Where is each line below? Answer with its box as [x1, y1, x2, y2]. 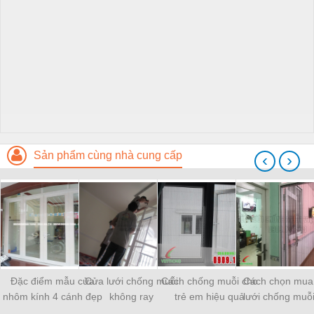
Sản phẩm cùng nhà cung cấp [34, 149, 182, 162]
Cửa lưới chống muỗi [84, 275, 178, 287]
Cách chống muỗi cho [161, 275, 258, 287]
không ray [109, 291, 153, 303]
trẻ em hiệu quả [175, 291, 245, 303]
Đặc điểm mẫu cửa [11, 275, 95, 287]
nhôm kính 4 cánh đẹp [3, 291, 102, 303]
